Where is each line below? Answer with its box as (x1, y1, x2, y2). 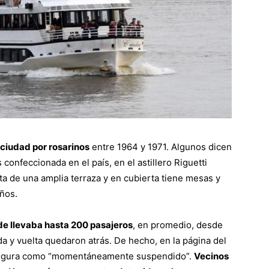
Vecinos (194, 250, 229, 262)
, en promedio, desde (133, 219, 223, 231)
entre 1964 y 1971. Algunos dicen (89, 141, 232, 153)
